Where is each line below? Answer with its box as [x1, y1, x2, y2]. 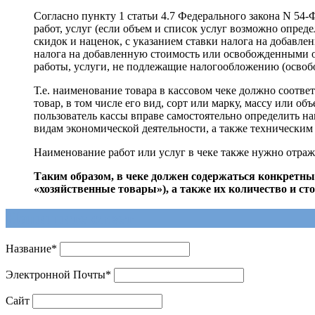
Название [6, 243, 51, 255]
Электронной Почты [6, 269, 105, 281]
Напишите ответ [6, 209, 134, 228]
